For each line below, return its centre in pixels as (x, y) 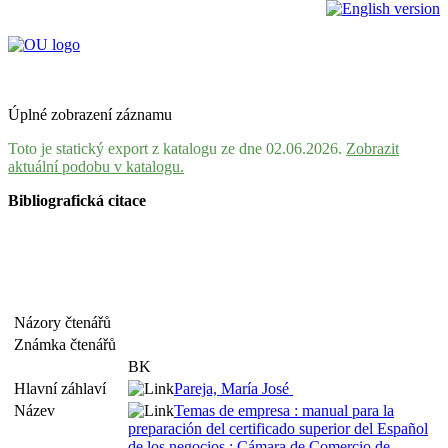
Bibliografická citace (77, 200)
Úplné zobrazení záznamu (90, 114)
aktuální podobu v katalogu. (96, 166)
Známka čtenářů (69, 344)
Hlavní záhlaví (64, 388)
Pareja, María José (233, 388)
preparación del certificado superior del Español (278, 428)
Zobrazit (372, 148)
